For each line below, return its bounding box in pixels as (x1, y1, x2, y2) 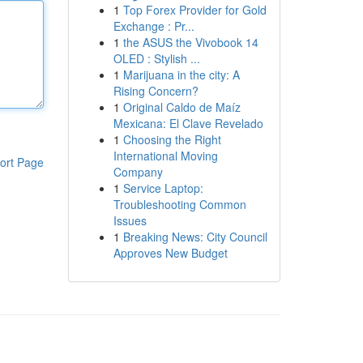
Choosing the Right (122, 131, 221, 147)
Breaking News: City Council (122, 228, 267, 245)
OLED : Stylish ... (113, 50, 200, 66)
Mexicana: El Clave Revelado (113, 115, 263, 131)
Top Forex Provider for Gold (122, 2, 267, 18)
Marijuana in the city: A (122, 66, 240, 83)
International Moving (113, 147, 218, 164)
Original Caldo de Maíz (122, 99, 241, 115)
